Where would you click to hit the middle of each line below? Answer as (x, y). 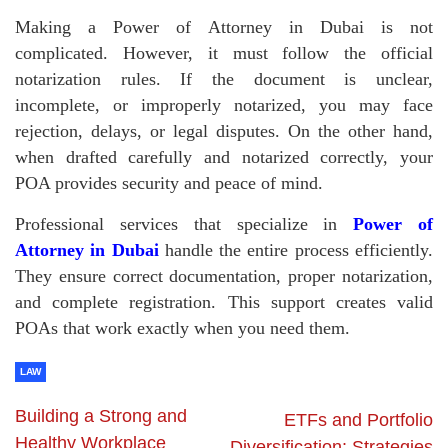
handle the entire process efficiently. (296, 249)
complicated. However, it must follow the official (224, 52)
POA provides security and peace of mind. (169, 182)
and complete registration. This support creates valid (224, 301)
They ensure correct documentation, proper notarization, (224, 275)
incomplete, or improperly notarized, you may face (224, 104)
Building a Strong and (101, 415)
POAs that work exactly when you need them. (182, 327)
